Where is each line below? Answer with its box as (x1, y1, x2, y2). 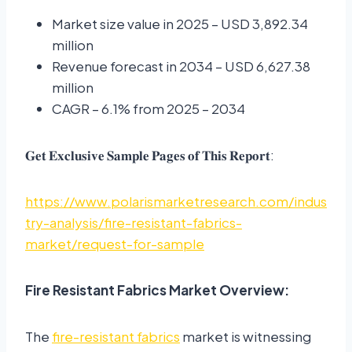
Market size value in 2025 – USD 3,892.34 (52, 15, 308, 33)
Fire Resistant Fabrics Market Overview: (25, 281, 289, 299)
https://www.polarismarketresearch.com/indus (25, 192, 327, 211)
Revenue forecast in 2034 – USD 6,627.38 (52, 57, 310, 75)
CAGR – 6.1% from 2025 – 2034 (52, 100, 245, 118)
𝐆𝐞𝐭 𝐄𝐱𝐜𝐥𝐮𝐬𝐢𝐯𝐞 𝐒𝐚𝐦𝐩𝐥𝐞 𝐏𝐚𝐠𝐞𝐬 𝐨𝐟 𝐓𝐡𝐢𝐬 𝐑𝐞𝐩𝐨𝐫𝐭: (25, 146, 274, 164)
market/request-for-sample (25, 235, 204, 253)
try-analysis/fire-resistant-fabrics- (25, 214, 242, 232)
